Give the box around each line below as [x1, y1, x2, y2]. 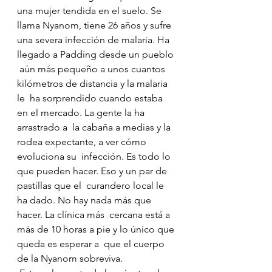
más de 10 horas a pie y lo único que [17, 223, 177, 236]
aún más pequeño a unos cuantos [17, 63, 168, 75]
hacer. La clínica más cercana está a [17, 209, 172, 221]
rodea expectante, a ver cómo [17, 136, 149, 148]
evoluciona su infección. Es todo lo [17, 151, 173, 163]
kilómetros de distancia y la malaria [17, 78, 170, 90]
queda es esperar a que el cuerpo [17, 238, 167, 250]
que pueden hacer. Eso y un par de [17, 165, 169, 177]
